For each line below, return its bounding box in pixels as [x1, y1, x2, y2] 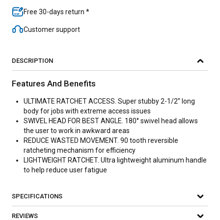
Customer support [24, 26, 80, 33]
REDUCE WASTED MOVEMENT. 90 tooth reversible [24, 137, 178, 144]
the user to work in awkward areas [24, 127, 130, 135]
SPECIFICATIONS [12, 192, 62, 200]
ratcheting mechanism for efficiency [24, 146, 136, 154]
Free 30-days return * [24, 8, 89, 16]
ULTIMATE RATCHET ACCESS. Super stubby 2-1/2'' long [24, 97, 195, 105]
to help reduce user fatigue [24, 166, 107, 174]
